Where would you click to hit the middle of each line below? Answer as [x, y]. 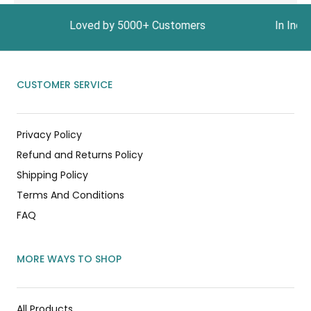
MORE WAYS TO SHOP [69, 259]
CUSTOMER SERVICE [65, 85]
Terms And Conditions [70, 195]
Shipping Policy [52, 175]
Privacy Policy [49, 134]
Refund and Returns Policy [80, 154]
